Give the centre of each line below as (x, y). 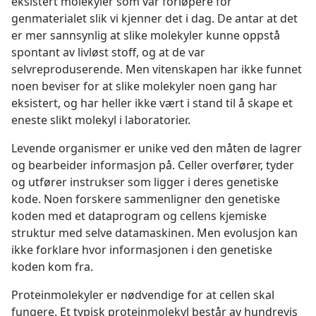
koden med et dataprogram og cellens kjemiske (139, 216)
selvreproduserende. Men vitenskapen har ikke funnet (157, 69)
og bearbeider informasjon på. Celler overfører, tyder (153, 165)
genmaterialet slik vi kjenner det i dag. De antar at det (154, 19)
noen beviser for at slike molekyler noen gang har (144, 86)
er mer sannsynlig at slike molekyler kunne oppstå (146, 36)
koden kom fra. (52, 267)
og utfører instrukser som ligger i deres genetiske (145, 182)
